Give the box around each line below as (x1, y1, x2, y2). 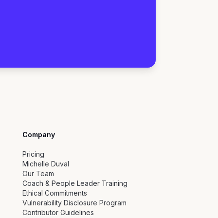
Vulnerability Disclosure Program (22, 199, 127, 207)
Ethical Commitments (22, 189, 87, 198)
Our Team (22, 169, 54, 178)
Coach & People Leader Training (22, 179, 127, 188)
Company (22, 130, 55, 139)
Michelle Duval (22, 160, 69, 168)
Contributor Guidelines (22, 208, 94, 217)
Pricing (22, 150, 44, 159)
